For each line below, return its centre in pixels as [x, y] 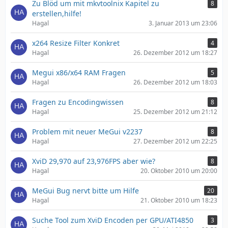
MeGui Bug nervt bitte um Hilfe [85, 190]
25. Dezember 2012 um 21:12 [175, 111]
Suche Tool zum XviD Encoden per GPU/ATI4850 [113, 220]
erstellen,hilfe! [57, 13]
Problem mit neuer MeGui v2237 [87, 131]
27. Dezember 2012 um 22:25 [175, 141]
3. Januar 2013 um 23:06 [183, 23]
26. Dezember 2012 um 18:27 [175, 52]
